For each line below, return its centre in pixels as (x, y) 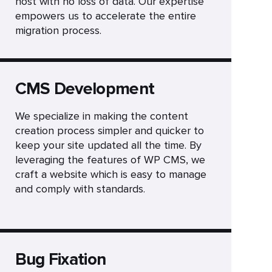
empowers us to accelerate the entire (105, 16)
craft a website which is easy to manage (110, 174)
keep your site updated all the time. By (108, 145)
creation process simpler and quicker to (109, 131)
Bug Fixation (60, 259)
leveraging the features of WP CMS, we (110, 160)
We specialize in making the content (101, 116)
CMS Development (85, 89)
